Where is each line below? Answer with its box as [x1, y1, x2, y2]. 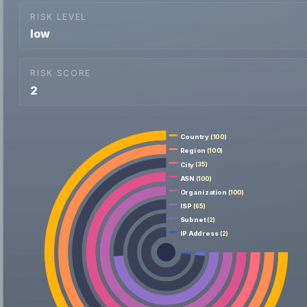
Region [180, 147, 206, 156]
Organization [180, 188, 228, 197]
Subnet [180, 216, 207, 225]
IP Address [180, 230, 219, 238]
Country [180, 133, 210, 142]
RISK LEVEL [30, 11, 88, 22]
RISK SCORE [30, 67, 92, 78]
